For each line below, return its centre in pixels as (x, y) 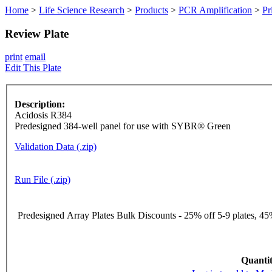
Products (151, 10)
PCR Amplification (215, 10)
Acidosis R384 (43, 115)
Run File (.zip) (42, 180)
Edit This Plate (33, 68)
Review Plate (37, 33)
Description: (40, 104)
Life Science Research (82, 10)
